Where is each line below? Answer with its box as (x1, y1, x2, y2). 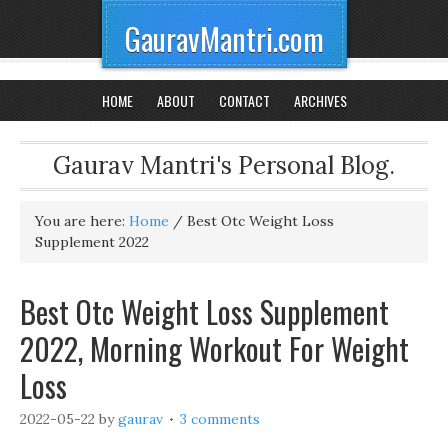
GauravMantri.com (124, 16, 324, 61)
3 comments (180, 410, 260, 428)
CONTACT (218, 90, 270, 111)
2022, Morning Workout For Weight (20, 326, 409, 371)
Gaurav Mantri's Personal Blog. (53, 150, 395, 181)
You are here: (35, 212, 129, 230)
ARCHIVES (293, 90, 347, 111)
